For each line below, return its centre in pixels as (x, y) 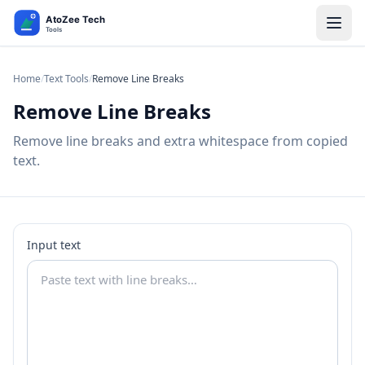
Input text (54, 245)
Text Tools (66, 79)
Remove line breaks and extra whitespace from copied (180, 141)
